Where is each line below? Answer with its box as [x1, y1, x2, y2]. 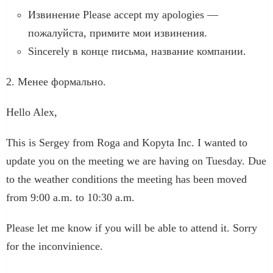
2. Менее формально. [6, 75, 106, 88]
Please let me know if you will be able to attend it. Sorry [6, 221, 257, 234]
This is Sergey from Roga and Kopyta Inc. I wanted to [6, 136, 247, 149]
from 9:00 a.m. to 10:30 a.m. [6, 191, 135, 204]
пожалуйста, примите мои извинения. [28, 26, 207, 39]
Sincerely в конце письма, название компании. [28, 44, 246, 57]
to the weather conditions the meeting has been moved [6, 172, 247, 185]
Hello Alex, [6, 105, 57, 118]
